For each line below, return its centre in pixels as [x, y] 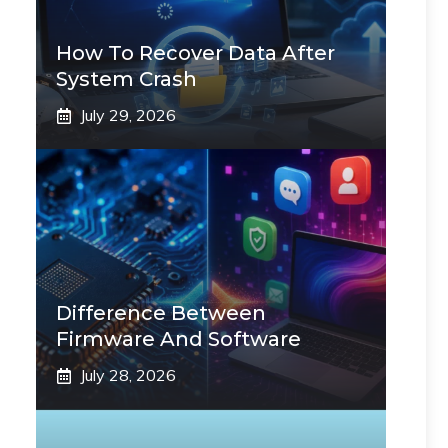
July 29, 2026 [128, 115]
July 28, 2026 [128, 375]
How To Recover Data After [195, 53]
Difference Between [161, 313]
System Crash [126, 79]
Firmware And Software [178, 339]
